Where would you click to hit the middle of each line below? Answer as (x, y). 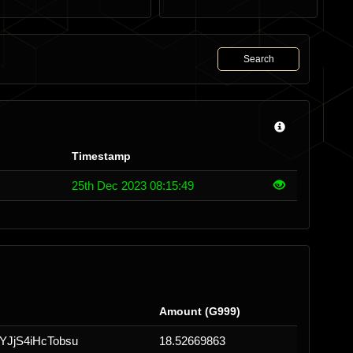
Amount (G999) (200, 311)
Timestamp (101, 156)
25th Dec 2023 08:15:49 (133, 186)
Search (258, 59)
